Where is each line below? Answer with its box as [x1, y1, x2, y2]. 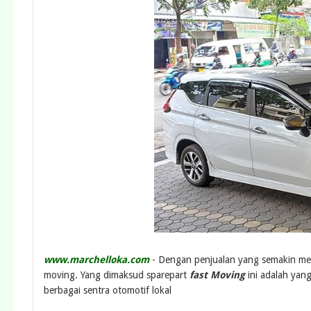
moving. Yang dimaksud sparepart [44, 269, 190, 281]
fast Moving [190, 269, 245, 281]
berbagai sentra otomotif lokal [44, 285, 171, 296]
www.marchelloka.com [44, 254, 149, 266]
